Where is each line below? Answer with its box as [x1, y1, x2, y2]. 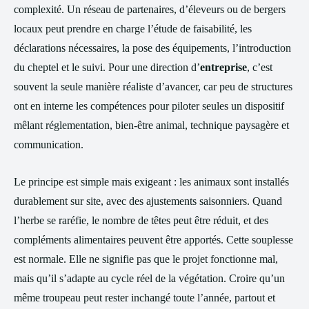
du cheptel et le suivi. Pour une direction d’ [14, 61, 200, 73]
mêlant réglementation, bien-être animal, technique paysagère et [14, 119, 289, 131]
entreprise [200, 61, 247, 73]
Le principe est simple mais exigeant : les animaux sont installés [14, 176, 289, 188]
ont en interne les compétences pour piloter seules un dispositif [14, 100, 284, 112]
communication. [14, 139, 83, 150]
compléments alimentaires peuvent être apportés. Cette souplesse [14, 234, 293, 246]
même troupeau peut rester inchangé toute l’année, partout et [14, 292, 275, 303]
